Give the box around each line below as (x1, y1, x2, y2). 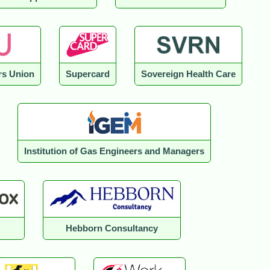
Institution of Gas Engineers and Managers (24, 146, 204, 157)
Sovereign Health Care (140, 69, 236, 80)
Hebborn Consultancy (65, 224, 158, 234)
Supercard (65, 69, 110, 80)
